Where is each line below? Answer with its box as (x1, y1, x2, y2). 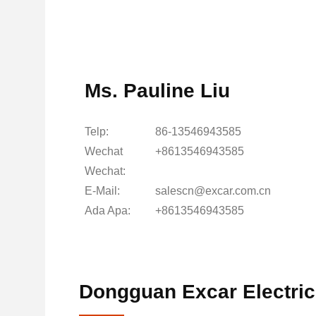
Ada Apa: (85, 205, 130, 217)
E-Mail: (85, 185, 120, 197)
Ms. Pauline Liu (85, 80, 230, 102)
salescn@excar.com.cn (155, 185, 271, 197)
